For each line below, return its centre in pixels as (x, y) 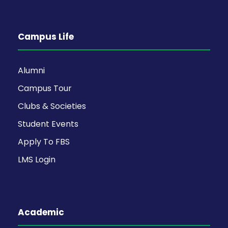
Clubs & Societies (52, 106)
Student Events (48, 124)
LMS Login (37, 159)
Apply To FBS (44, 141)
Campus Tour (45, 88)
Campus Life (46, 36)
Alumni (31, 70)
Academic (41, 212)
